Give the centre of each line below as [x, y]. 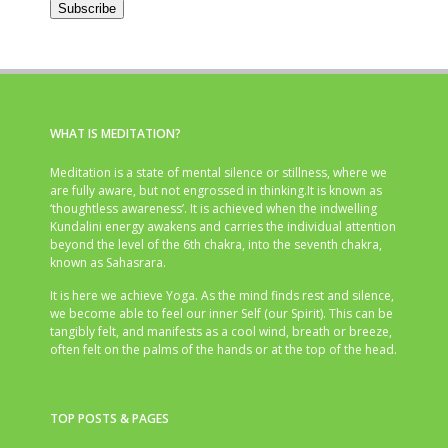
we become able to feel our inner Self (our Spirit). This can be [221, 314]
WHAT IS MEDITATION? [115, 134]
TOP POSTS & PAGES [109, 419]
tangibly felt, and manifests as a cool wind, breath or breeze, [221, 332]
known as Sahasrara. [108, 263]
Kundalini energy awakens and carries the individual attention [223, 227]
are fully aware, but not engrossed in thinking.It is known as [216, 191]
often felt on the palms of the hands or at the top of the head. [223, 350]
